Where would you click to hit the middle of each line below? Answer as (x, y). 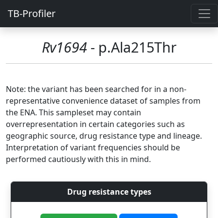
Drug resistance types (109, 192)
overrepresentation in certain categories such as (95, 124)
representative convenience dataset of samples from (103, 101)
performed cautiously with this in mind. (78, 159)
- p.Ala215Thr (132, 47)
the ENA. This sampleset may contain (73, 112)
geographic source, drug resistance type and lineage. (104, 136)
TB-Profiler (32, 13)
